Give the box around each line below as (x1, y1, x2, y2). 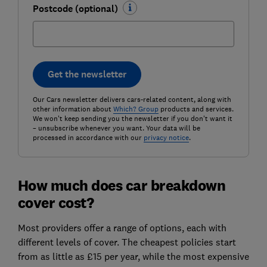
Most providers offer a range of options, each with (17, 221, 226, 234)
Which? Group (113, 104, 159, 114)
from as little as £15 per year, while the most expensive (17, 250, 249, 262)
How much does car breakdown (17, 175, 226, 194)
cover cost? (17, 193, 94, 212)
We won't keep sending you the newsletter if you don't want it (32, 113, 232, 123)
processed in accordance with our (32, 132, 144, 142)
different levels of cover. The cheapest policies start (17, 235, 236, 248)
